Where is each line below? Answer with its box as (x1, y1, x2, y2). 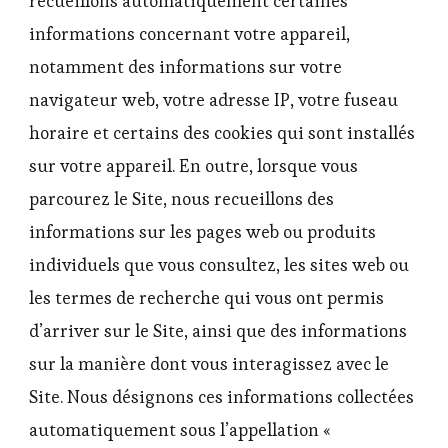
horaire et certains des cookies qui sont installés (29, 121, 415, 144)
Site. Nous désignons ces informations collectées (29, 385, 414, 408)
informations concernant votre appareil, (29, 22, 350, 45)
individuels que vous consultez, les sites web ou (29, 253, 409, 276)
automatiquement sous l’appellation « (29, 418, 331, 441)
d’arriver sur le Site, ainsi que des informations (29, 319, 407, 342)
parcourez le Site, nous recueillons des (29, 187, 334, 210)
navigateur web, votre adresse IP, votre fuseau (29, 88, 398, 111)
